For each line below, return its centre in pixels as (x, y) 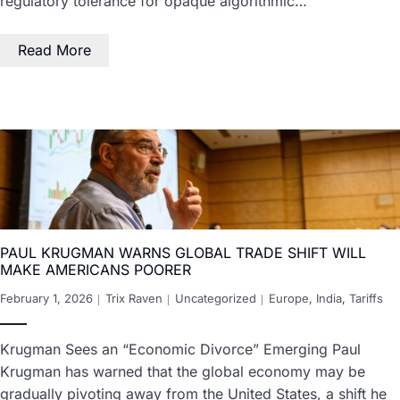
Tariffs (366, 299)
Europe (289, 299)
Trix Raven (134, 299)
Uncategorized (216, 299)
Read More (54, 50)
